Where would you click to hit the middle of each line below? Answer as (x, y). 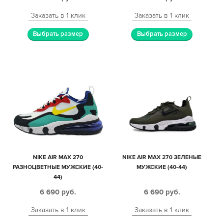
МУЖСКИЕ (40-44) (162, 167)
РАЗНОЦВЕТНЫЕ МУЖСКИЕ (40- (58, 167)
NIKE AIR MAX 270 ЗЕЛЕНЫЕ (162, 158)
